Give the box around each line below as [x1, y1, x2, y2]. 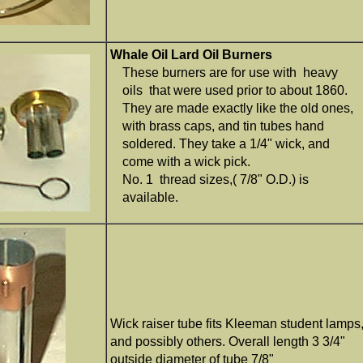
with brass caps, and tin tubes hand [122, 119, 324, 134]
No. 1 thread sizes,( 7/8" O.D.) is [122, 173, 309, 187]
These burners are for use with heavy [122, 66, 338, 80]
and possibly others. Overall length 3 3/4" [110, 335, 345, 349]
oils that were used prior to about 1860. [122, 83, 348, 98]
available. [122, 190, 178, 205]
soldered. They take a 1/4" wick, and [122, 137, 330, 152]
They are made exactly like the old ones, [122, 101, 353, 116]
